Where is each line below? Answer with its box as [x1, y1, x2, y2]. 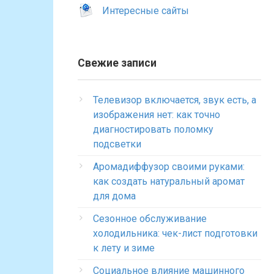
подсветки [93, 138, 141, 150]
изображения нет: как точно [93, 109, 220, 120]
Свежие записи [78, 57, 157, 69]
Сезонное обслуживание [93, 213, 207, 224]
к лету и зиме [93, 242, 155, 254]
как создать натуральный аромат [93, 176, 245, 187]
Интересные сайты [102, 5, 189, 17]
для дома [93, 190, 136, 202]
